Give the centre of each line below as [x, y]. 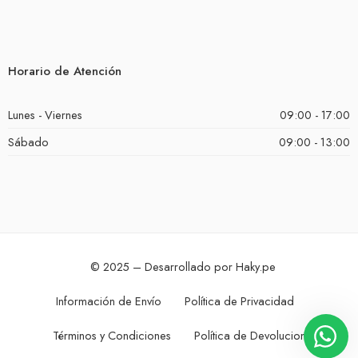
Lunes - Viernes [45, 114]
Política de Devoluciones [256, 335]
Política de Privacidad [239, 300]
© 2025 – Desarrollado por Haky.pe [183, 266]
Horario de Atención [65, 71]
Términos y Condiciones [112, 335]
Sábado [28, 141]
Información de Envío [109, 300]
